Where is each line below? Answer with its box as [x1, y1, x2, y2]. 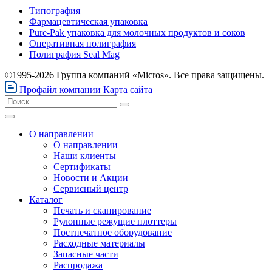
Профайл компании [19, 84, 101, 95]
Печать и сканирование [53, 205, 151, 216]
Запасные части [53, 248, 118, 259]
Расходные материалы [53, 237, 145, 248]
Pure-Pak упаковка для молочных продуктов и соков [29, 27, 245, 38]
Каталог [29, 194, 63, 205]
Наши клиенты [53, 150, 116, 161]
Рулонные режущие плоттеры [53, 216, 177, 226]
